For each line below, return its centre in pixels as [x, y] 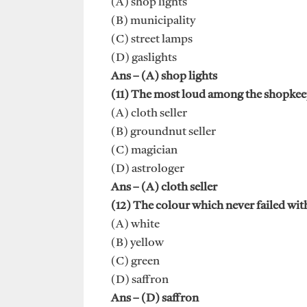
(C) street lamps [152, 40]
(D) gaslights [144, 58]
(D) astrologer [148, 169]
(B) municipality [153, 21]
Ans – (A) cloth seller [164, 188]
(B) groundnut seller [163, 132]
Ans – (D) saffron [155, 299]
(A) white [135, 225]
